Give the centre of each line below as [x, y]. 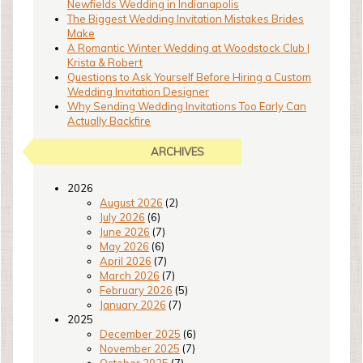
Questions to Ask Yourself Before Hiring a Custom [189, 77]
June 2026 [125, 232]
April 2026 [126, 261]
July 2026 [122, 217]
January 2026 [133, 305]
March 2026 [130, 275]
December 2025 [140, 334]
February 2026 [136, 290]
